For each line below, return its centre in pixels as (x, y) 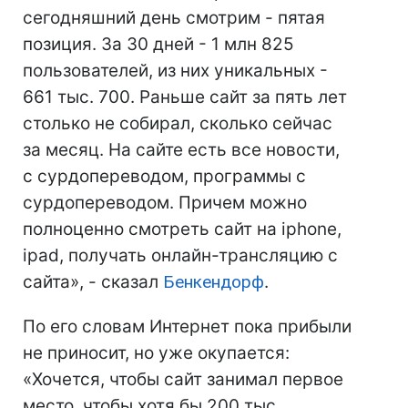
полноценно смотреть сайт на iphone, (182, 229)
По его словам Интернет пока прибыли (187, 326)
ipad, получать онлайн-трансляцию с (180, 255)
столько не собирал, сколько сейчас (178, 123)
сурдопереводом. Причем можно (165, 203)
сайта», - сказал (93, 282)
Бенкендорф (214, 282)
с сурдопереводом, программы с (164, 176)
